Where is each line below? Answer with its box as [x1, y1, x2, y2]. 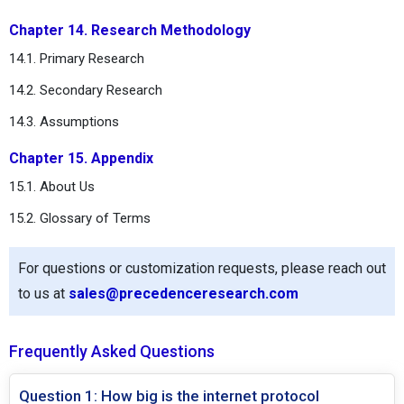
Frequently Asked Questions [9, 341, 215, 361]
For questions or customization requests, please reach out [18, 259, 386, 277]
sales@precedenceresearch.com [69, 284, 298, 302]
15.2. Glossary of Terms [9, 209, 151, 226]
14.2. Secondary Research [9, 81, 162, 98]
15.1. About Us [9, 178, 95, 195]
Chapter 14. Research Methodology [9, 21, 251, 39]
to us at [18, 284, 69, 302]
